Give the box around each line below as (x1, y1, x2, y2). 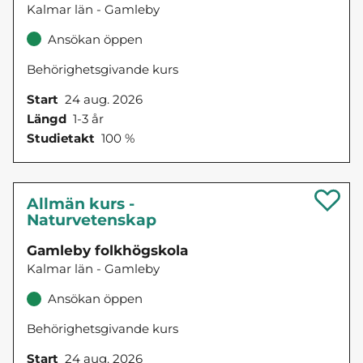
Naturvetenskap (27, 211, 156, 230)
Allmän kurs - (27, 194, 135, 214)
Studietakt (27, 130, 95, 147)
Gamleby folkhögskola (27, 242, 188, 259)
